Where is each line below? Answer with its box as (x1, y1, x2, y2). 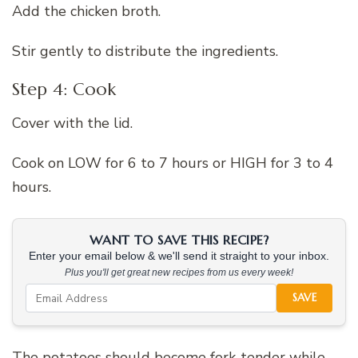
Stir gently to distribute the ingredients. (12, 41, 278, 61)
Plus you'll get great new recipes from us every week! (65, 267, 293, 279)
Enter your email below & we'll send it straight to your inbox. (29, 250, 329, 263)
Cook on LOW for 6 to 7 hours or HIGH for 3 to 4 (12, 153, 333, 173)
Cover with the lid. (12, 113, 133, 133)
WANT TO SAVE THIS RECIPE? (89, 232, 268, 249)
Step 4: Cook (12, 78, 116, 100)
